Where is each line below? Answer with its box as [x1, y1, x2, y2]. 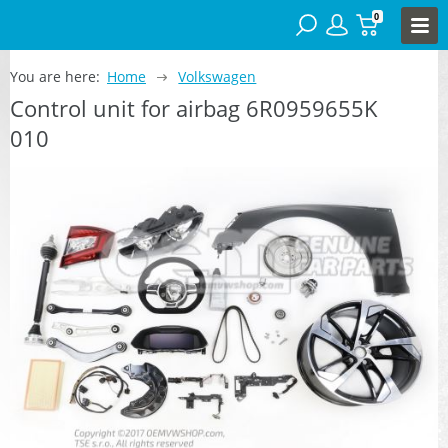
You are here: [10, 66, 100, 86]
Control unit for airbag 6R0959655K [10, 92, 378, 123]
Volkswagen [178, 66, 257, 86]
